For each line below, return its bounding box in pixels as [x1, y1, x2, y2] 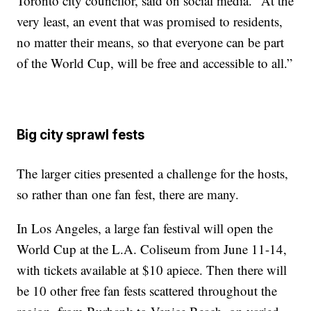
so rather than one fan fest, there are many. [17, 185, 239, 203]
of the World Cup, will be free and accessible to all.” [17, 53, 293, 72]
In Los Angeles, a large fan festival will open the [17, 219, 274, 237]
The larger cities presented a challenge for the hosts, [17, 165, 289, 183]
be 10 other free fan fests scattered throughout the [17, 282, 278, 300]
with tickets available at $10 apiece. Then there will [17, 261, 287, 279]
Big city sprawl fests [17, 126, 145, 143]
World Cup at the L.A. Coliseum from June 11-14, [17, 240, 287, 258]
